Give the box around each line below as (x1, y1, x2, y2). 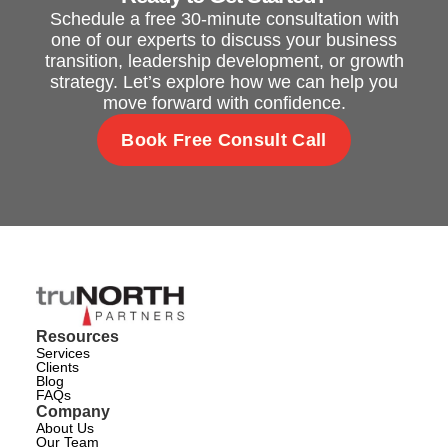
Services (35, 344, 90, 361)
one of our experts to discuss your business (51, 30, 397, 51)
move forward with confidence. (102, 93, 346, 114)
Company (35, 402, 110, 420)
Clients (35, 358, 79, 375)
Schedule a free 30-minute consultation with (49, 9, 399, 30)
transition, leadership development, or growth (44, 51, 404, 72)
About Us (35, 419, 94, 436)
